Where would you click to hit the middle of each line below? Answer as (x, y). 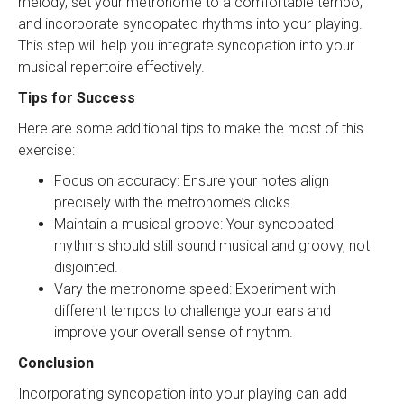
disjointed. (86, 267)
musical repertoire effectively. (111, 67)
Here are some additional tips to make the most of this (191, 128)
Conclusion (56, 363)
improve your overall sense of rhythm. (174, 332)
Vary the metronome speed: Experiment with (195, 289)
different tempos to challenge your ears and (193, 310)
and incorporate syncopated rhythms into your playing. (190, 23)
